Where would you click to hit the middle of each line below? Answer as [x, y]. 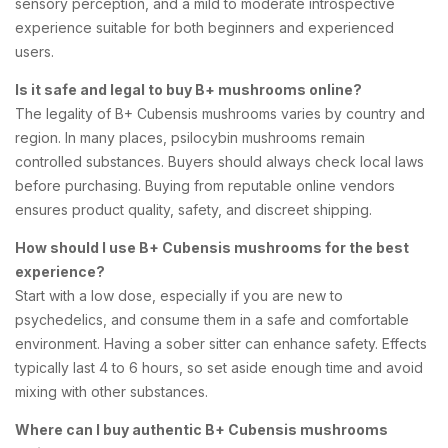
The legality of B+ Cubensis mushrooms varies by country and [220, 113]
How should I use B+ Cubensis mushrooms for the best [212, 247]
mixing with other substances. [111, 391]
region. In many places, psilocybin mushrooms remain [190, 137]
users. [34, 51]
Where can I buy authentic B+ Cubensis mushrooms [201, 429]
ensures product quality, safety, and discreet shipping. [193, 209]
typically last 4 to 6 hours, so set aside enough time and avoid [219, 367]
